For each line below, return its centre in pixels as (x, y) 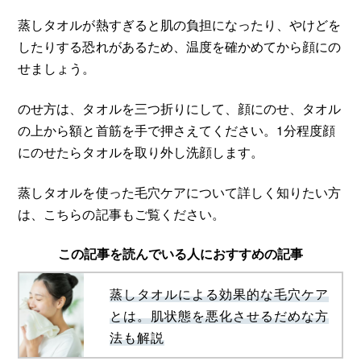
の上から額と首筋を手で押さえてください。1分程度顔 (176, 129)
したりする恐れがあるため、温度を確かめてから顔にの (179, 46)
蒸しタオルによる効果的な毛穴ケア (220, 293)
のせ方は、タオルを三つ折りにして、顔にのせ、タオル (179, 108)
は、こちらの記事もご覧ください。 (121, 214)
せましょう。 (57, 67)
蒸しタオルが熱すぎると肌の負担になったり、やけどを (179, 24)
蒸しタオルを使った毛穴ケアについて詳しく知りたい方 (179, 192)
